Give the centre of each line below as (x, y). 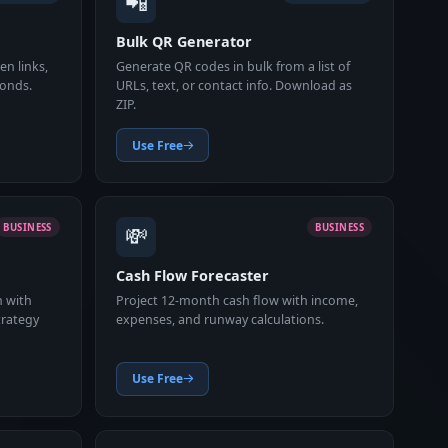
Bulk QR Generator (184, 42)
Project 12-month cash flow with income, (237, 300)
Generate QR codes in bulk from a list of (233, 66)
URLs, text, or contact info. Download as (234, 85)
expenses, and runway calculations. (220, 319)
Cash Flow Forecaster (193, 276)
